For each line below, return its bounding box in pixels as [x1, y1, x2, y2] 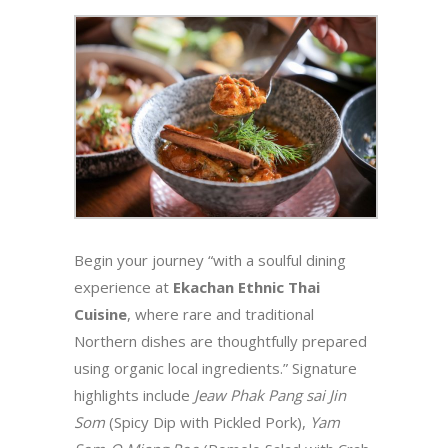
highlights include [74, 384, 194, 405]
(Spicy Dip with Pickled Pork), [105, 411, 310, 432]
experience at [74, 276, 173, 297]
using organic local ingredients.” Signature [74, 357, 357, 378]
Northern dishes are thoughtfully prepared [74, 330, 367, 351]
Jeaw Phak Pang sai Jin [194, 384, 346, 405]
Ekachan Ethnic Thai [173, 276, 320, 297]
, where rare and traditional [127, 303, 314, 324]
